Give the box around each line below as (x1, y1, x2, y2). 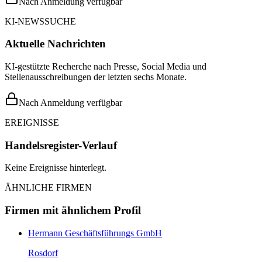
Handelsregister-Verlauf (5, 139, 117, 151)
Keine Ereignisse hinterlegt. (5, 163, 106, 173)
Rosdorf (28, 247, 58, 258)
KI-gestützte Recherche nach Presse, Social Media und (5, 61, 206, 71)
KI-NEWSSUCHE (5, 16, 76, 26)
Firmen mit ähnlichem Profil (5, 204, 141, 217)
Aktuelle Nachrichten (5, 37, 106, 50)
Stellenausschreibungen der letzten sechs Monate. (5, 72, 187, 82)
